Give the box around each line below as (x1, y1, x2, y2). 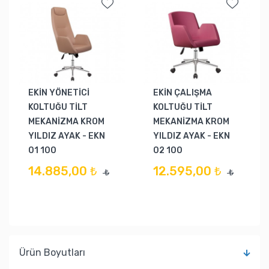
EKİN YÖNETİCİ (28, 88, 89, 98)
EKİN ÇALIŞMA (153, 88, 212, 98)
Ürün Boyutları (19, 247, 85, 259)
